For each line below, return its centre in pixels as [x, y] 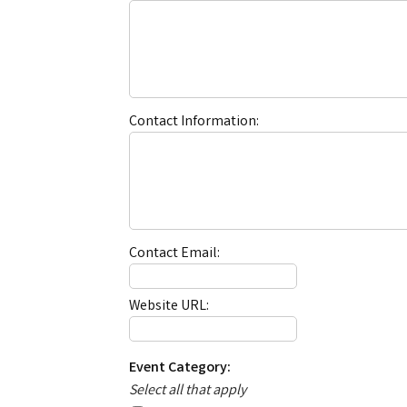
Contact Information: [194, 122]
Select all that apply [188, 391]
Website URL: [169, 307]
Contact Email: [174, 254]
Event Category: [180, 368]
